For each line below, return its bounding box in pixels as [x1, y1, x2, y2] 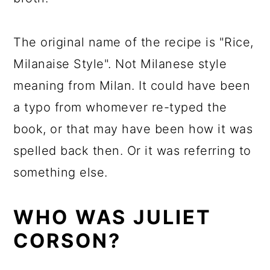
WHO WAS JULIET [13, 206, 212, 229]
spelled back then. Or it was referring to [13, 143, 251, 158]
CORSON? [13, 229, 122, 253]
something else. [13, 165, 108, 180]
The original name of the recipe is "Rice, [13, 35, 254, 49]
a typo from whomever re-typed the [13, 100, 227, 115]
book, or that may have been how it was [13, 122, 253, 136]
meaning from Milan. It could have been [13, 78, 251, 93]
